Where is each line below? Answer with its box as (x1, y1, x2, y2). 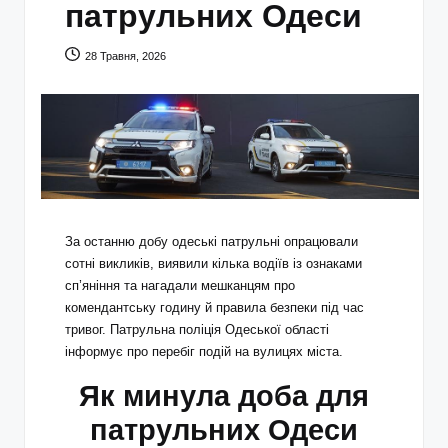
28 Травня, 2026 (85, 49, 167, 62)
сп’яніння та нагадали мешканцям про (65, 278, 295, 294)
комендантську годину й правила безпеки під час (65, 300, 364, 316)
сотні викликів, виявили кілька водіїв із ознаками (65, 256, 362, 272)
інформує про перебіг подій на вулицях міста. (65, 344, 343, 360)
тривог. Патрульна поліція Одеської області (65, 322, 329, 338)
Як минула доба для (79, 380, 369, 413)
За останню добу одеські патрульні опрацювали (65, 234, 358, 250)
